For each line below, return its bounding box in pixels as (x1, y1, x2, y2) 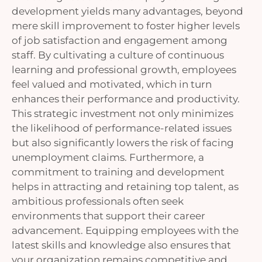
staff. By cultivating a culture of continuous (12, 49, 224, 61)
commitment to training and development (12, 166, 225, 178)
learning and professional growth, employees (12, 63, 236, 76)
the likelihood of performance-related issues (12, 122, 232, 135)
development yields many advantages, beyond (12, 5, 243, 18)
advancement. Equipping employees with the (12, 224, 239, 237)
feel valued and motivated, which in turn (12, 78, 212, 91)
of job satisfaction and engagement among (12, 34, 227, 47)
